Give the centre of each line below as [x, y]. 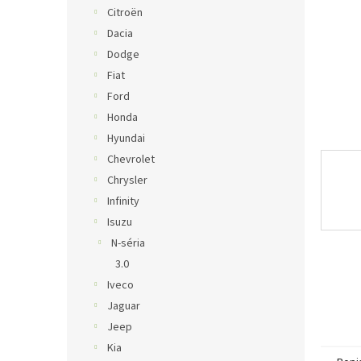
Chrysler [127, 180]
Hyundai [126, 139]
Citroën [125, 13]
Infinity [123, 201]
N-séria [128, 243]
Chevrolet [131, 160]
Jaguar [124, 306]
